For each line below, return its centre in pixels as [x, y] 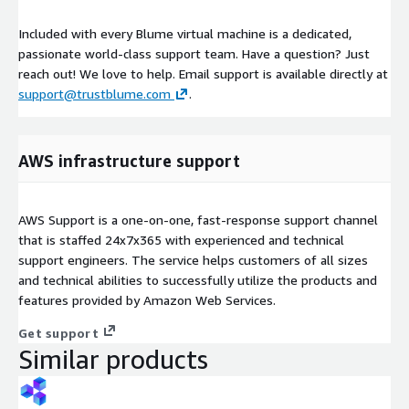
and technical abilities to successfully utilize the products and [198, 280]
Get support [58, 333]
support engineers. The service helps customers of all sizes [193, 260]
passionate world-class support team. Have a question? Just [194, 54]
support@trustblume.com [94, 94]
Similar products [113, 360]
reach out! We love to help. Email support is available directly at [203, 74]
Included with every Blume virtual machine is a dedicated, [185, 34]
